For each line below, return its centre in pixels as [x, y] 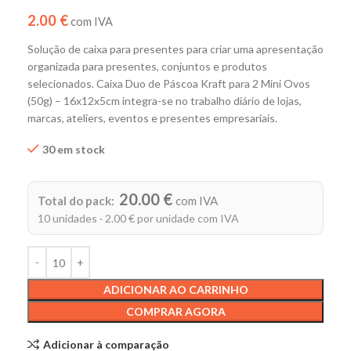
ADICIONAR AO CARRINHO [175, 290]
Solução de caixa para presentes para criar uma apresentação [175, 49]
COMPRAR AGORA [175, 312]
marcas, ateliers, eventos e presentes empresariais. [152, 118]
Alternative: [57, 180]
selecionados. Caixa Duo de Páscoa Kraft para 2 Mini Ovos [169, 84]
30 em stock [74, 150]
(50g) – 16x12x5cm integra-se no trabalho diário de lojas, [165, 101]
